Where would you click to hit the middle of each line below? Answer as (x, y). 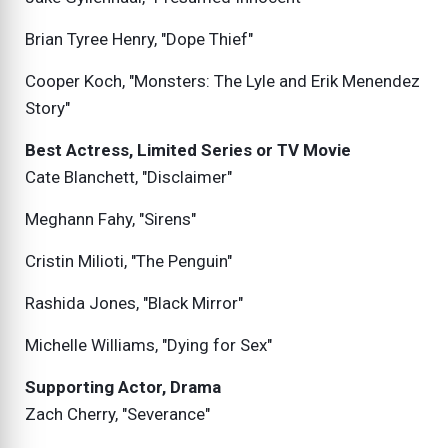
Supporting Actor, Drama (123, 387)
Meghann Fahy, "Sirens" (110, 219)
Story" (47, 108)
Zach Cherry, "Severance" (117, 414)
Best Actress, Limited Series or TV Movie (188, 150)
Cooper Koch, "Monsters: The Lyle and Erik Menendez (222, 81)
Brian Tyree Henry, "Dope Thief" (139, 39)
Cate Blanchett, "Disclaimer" (128, 177)
